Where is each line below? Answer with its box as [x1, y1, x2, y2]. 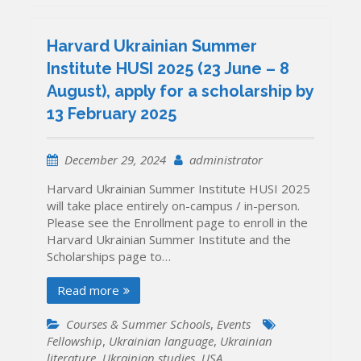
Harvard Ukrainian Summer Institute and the [47, 230, 292, 247]
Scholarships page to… [47, 247, 172, 264]
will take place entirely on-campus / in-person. [47, 197, 301, 214]
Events [217, 315, 251, 332]
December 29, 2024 [64, 151, 167, 168]
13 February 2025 [47, 103, 177, 123]
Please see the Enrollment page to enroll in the [47, 214, 309, 230]
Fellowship [47, 332, 103, 349]
